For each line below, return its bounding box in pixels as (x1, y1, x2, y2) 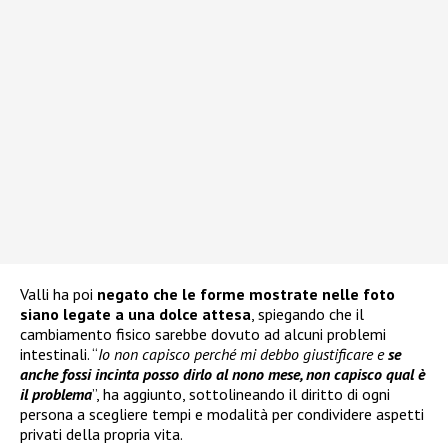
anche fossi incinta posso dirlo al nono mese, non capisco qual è (20, 364, 425, 385)
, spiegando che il (251, 304, 364, 325)
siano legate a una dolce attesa (20, 304, 251, 325)
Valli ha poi (20, 284, 97, 305)
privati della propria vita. (20, 424, 183, 445)
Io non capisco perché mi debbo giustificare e (98, 344, 384, 365)
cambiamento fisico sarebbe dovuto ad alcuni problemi (20, 324, 386, 345)
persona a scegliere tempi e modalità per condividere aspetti (20, 404, 424, 425)
